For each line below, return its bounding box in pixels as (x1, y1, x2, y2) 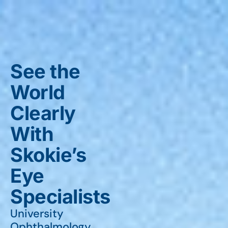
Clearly (10, 101, 76, 125)
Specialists (10, 185, 110, 208)
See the (10, 60, 80, 83)
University (10, 206, 64, 221)
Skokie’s (10, 143, 86, 166)
